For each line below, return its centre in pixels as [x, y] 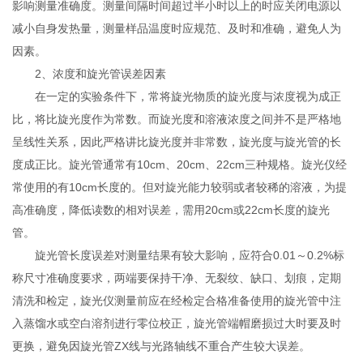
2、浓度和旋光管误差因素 [90, 74]
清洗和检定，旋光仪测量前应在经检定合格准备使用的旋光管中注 [177, 301]
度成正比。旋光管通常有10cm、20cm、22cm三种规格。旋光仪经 [180, 165]
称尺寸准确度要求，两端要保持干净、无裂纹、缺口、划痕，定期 [177, 278]
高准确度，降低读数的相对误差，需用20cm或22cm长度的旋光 [171, 210]
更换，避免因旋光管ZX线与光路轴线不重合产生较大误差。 [162, 346]
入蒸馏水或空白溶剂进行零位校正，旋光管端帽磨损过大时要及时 [177, 324]
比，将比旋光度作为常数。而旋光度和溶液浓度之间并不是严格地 [177, 120]
